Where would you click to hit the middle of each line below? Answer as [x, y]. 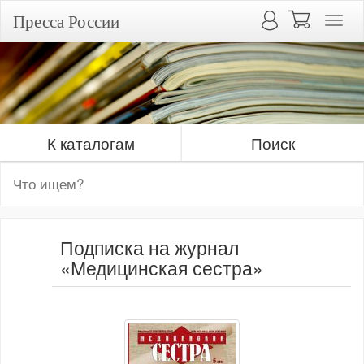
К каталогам [91, 143]
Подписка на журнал [149, 247]
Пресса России [66, 21]
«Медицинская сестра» [162, 268]
